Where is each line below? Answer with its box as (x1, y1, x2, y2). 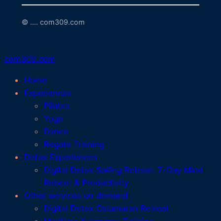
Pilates (43, 100, 70, 110)
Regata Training (43, 139, 104, 149)
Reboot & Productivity (43, 177, 128, 187)
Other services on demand (24, 190, 127, 200)
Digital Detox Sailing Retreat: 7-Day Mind (43, 164, 203, 175)
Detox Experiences (24, 151, 97, 162)
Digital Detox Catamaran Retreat (43, 203, 169, 213)
